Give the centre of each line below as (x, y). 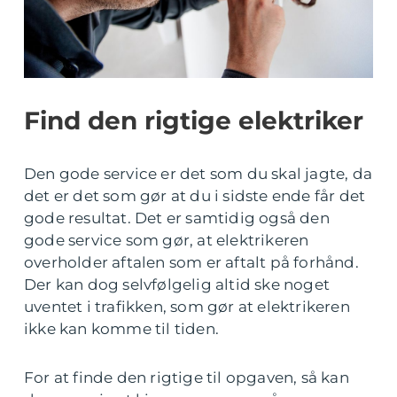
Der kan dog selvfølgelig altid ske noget (177, 284)
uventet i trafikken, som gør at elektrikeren (187, 307)
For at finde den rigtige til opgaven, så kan (187, 378)
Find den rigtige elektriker (194, 121)
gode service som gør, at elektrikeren (167, 240)
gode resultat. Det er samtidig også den (177, 218)
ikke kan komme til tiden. (124, 329)
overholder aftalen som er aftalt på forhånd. (191, 262)
